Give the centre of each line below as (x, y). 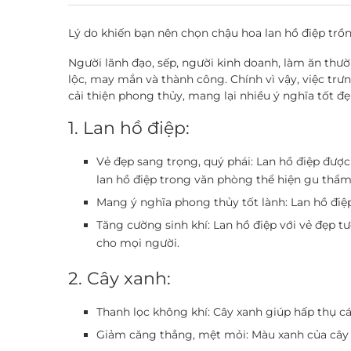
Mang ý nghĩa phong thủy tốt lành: (192, 202)
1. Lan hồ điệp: (129, 128)
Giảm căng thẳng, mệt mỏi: (172, 334)
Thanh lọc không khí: (153, 311)
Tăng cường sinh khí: (153, 224)
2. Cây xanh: (119, 278)
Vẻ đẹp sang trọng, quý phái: (175, 161)
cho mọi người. (138, 242)
